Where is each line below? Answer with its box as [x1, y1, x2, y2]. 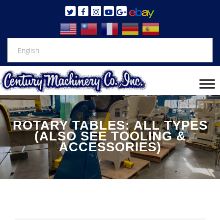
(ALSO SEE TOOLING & [34, 129, 186, 144]
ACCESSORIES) [58, 139, 162, 155]
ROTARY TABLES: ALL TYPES [12, 118, 208, 133]
